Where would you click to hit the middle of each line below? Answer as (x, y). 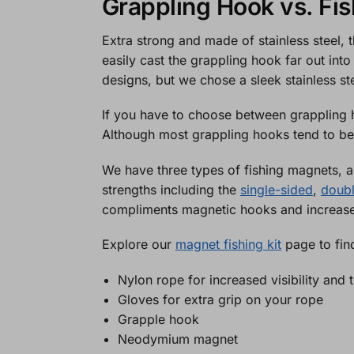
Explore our (138, 245)
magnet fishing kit (228, 245)
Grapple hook (160, 319)
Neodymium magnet (179, 339)
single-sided (276, 189)
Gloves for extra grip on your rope (220, 299)
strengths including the (171, 189)
